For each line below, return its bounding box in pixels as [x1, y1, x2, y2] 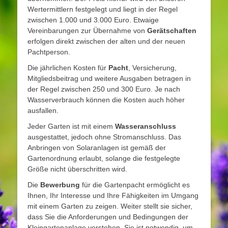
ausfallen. [27, 106, 59, 115]
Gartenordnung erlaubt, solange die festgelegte [27, 154, 180, 162]
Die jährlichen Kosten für [27, 63, 108, 72]
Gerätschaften [147, 26, 196, 35]
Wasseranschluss [115, 122, 176, 130]
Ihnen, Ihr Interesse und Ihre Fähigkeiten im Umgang [27, 191, 198, 199]
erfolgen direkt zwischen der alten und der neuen [27, 37, 185, 45]
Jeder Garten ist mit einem [27, 122, 115, 130]
